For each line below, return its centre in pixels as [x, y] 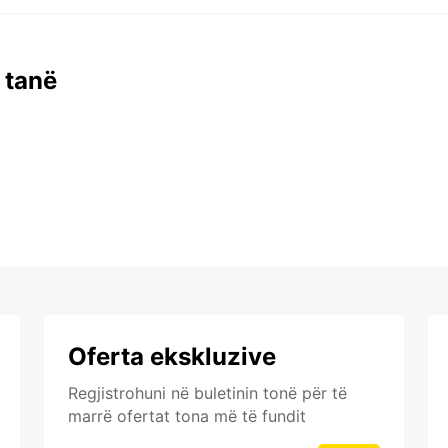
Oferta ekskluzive [172, 357]
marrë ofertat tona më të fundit [187, 416]
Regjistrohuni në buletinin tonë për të [207, 393]
